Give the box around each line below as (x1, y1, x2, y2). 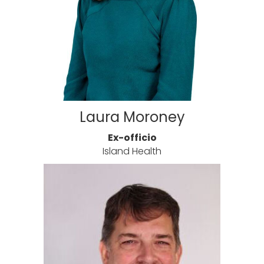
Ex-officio (107, 131, 157, 145)
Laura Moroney (79, 107, 185, 127)
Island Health (103, 144, 161, 159)
